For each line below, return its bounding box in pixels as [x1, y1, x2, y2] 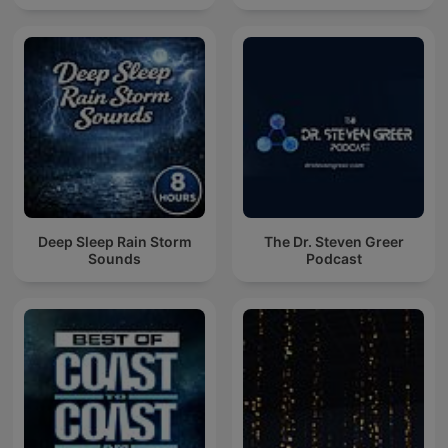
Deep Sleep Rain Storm [37, 232, 192, 250]
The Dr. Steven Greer [263, 232, 404, 250]
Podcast [305, 249, 362, 267]
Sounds [88, 249, 141, 267]
